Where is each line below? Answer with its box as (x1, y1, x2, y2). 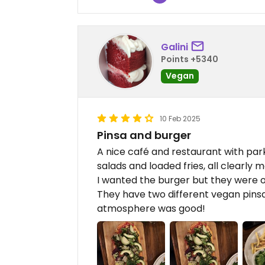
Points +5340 (161, 53, 218, 65)
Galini (161, 40, 188, 54)
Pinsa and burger (97, 128, 191, 143)
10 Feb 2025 (160, 114, 201, 124)
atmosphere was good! (97, 202, 205, 215)
